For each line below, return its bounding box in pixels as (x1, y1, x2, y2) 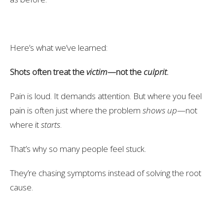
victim (86, 66, 108, 78)
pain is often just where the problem (10, 105, 143, 116)
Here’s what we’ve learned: (10, 42, 108, 54)
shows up (143, 105, 177, 116)
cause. (10, 182, 33, 193)
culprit (144, 66, 167, 78)
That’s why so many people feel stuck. (10, 143, 146, 155)
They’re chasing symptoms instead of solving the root (10, 167, 201, 179)
